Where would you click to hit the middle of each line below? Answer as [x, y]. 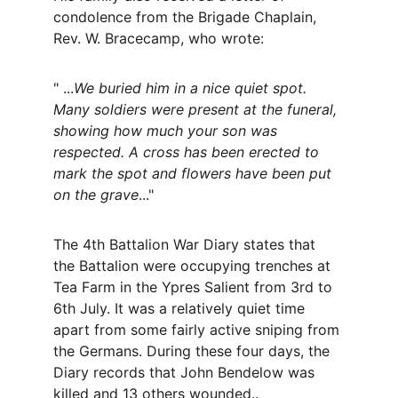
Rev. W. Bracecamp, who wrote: [159, 38]
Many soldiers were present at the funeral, [197, 109]
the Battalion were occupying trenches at [194, 266]
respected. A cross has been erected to [188, 152]
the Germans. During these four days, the [194, 351]
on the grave [96, 195]
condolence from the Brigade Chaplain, [187, 17]
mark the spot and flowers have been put [195, 173]
